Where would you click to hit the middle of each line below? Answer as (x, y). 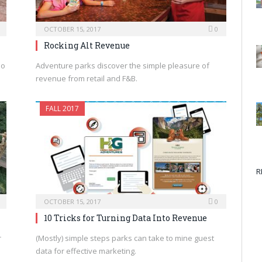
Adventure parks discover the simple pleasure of (123, 65)
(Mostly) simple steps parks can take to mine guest (125, 238)
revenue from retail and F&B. (87, 78)
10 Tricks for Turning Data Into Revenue (125, 218)
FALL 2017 (62, 108)
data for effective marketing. (86, 251)
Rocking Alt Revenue (87, 45)
